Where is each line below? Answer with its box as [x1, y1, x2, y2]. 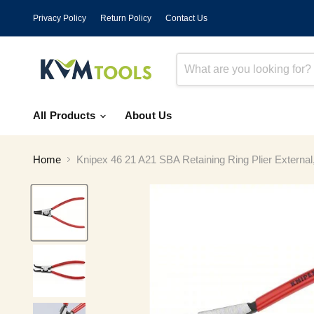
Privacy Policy [33, 13, 86, 23]
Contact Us [165, 13, 207, 23]
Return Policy [100, 13, 151, 23]
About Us [124, 109, 172, 121]
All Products [33, 109, 98, 121]
